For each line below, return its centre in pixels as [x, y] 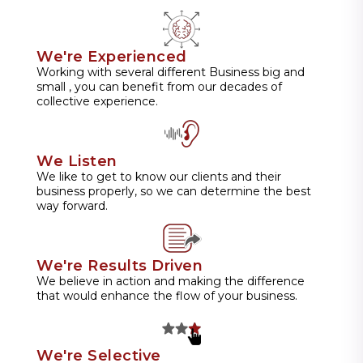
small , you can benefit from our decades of [159, 86]
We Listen [77, 161]
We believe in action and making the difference [171, 281]
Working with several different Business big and [171, 72]
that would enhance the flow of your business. [167, 295]
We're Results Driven [120, 265]
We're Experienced [112, 56]
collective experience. [97, 101]
